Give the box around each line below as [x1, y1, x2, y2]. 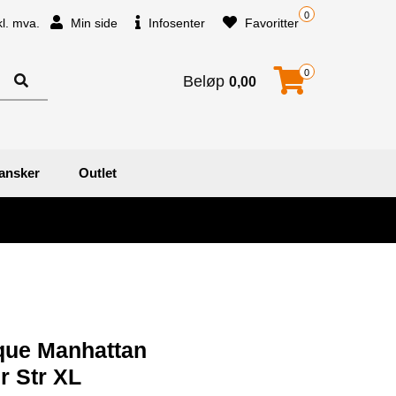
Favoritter [241, 16, 299, 30]
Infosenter [145, 16, 205, 30]
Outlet [79, 164, 117, 180]
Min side [67, 16, 118, 30]
